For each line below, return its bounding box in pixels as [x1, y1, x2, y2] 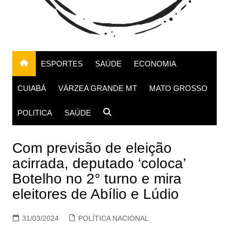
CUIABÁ [17, 83, 46, 93]
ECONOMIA [133, 59, 176, 68]
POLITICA [17, 108, 52, 117]
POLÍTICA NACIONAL [78, 214, 149, 222]
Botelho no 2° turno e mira [12, 170, 181, 187]
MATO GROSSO [149, 83, 208, 93]
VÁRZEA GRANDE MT [58, 83, 137, 93]
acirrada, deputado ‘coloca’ [12, 155, 186, 171]
